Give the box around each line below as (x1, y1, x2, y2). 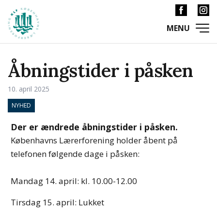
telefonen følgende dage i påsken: (11, 148, 142, 159)
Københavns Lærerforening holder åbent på (11, 135, 178, 146)
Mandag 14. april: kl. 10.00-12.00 (11, 175, 138, 186)
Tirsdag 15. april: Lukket (11, 197, 105, 208)
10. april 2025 (8, 84, 49, 93)
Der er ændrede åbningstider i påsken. (11, 121, 178, 133)
